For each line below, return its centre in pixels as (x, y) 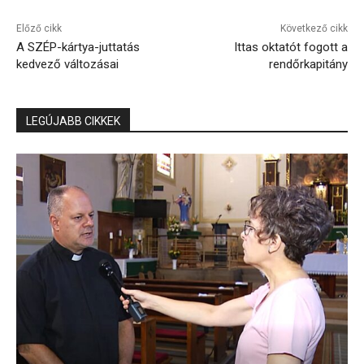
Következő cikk (314, 28)
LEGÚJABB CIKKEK (73, 121)
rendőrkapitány (308, 64)
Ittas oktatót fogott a (290, 47)
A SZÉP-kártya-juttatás (78, 47)
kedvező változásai (67, 64)
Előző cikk (39, 28)
